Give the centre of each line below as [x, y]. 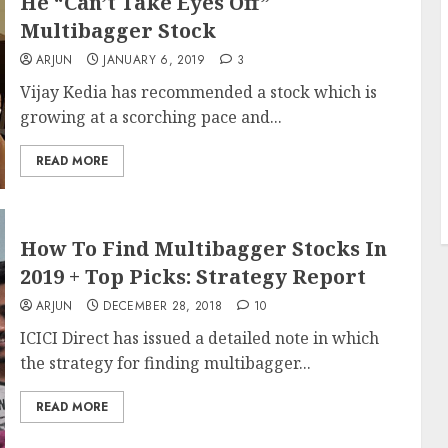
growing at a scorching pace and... [150, 117]
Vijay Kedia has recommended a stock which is [198, 92]
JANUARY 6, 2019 [154, 60]
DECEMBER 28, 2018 [163, 306]
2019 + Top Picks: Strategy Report [192, 276]
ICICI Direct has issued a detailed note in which [199, 338]
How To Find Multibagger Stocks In [203, 248]
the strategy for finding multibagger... [165, 363]
